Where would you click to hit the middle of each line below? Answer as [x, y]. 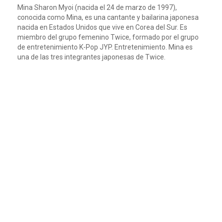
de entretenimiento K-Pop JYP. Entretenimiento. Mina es [105, 47]
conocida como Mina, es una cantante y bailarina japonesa [108, 17]
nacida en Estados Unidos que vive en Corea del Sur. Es [102, 27]
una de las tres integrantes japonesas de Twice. [91, 57]
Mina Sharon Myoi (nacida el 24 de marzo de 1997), [97, 7]
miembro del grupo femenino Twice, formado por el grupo [108, 37]
